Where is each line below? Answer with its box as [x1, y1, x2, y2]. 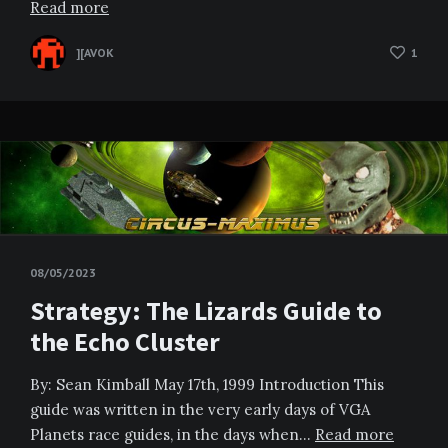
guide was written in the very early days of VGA [30, 400, 370, 420]
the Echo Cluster [30, 325, 220, 359]
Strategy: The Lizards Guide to [30, 294, 382, 328]
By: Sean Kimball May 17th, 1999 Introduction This [30, 375, 384, 395]
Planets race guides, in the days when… [30, 425, 315, 445]
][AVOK [76, 45, 114, 61]
